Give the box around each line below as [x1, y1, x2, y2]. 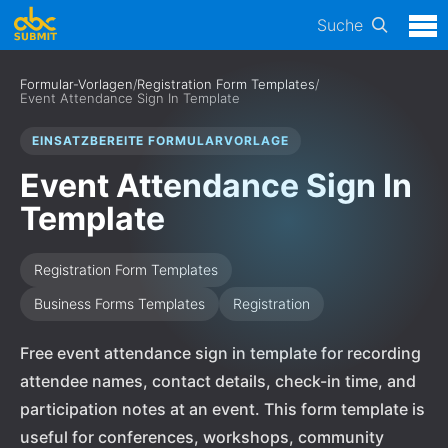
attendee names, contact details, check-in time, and [20, 371, 416, 391]
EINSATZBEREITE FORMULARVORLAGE [32, 133, 289, 148]
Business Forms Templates [34, 295, 205, 312]
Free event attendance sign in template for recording [20, 343, 421, 363]
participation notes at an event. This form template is [20, 399, 425, 419]
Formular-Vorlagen [20, 76, 133, 92]
